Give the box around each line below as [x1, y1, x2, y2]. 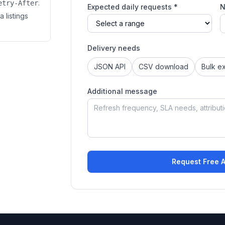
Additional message [87, 87, 157, 95]
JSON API [93, 62, 126, 71]
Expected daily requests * [87, 3, 178, 11]
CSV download [138, 62, 188, 71]
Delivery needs [87, 44, 140, 52]
